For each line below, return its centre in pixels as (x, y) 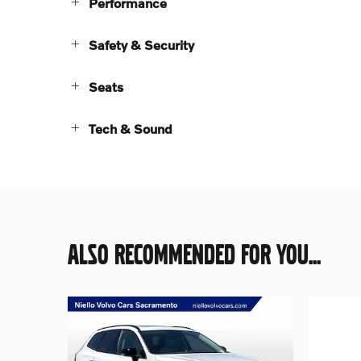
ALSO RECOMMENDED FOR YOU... (194, 255)
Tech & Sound (131, 129)
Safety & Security (141, 45)
